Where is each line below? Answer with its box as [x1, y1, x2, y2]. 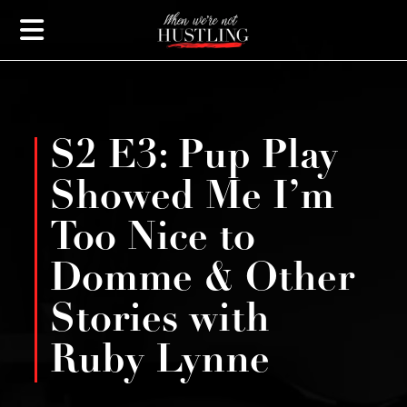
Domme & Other [49, 261, 354, 301]
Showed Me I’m [49, 179, 334, 219]
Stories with [49, 302, 270, 342]
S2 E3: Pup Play [49, 138, 338, 178]
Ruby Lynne [49, 342, 270, 382]
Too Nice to [49, 220, 255, 260]
